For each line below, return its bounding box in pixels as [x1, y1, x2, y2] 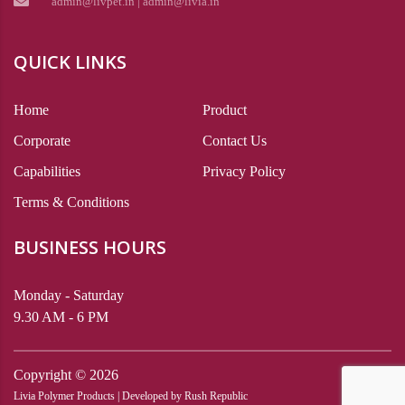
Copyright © [14, 367, 86, 383]
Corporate [14, 133, 71, 149]
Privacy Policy [202, 164, 286, 180]
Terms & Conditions [14, 194, 129, 211]
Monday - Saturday [14, 287, 124, 304]
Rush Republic [184, 390, 248, 403]
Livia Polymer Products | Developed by [14, 390, 184, 403]
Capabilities [14, 164, 80, 180]
